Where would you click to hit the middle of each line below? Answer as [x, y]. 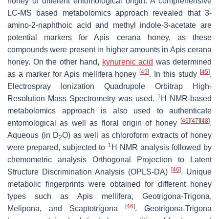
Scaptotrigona [94, 209]
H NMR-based [186, 99]
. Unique [196, 172]
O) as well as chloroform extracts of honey [137, 135]
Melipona [23, 209]
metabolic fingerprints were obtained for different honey [109, 184]
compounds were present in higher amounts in [89, 50]
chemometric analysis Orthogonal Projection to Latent [109, 160]
